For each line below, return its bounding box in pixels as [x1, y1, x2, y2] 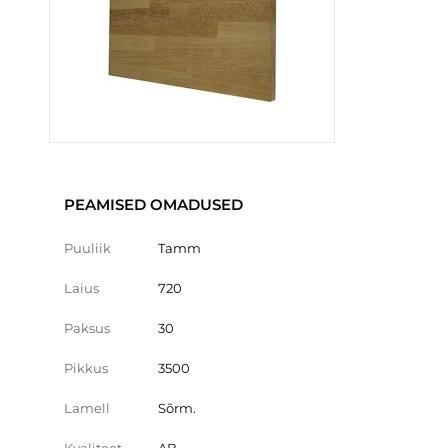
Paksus [64, 320, 110, 336]
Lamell [64, 400, 110, 416]
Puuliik [64, 240, 111, 256]
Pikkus [64, 360, 108, 376]
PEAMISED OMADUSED [64, 195, 243, 214]
